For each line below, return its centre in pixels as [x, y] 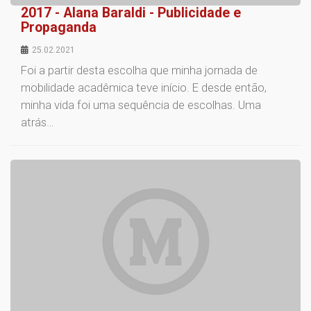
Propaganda [59, 27]
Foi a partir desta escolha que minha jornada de [139, 70]
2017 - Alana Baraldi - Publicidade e [131, 12]
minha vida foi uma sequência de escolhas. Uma [141, 104]
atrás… [37, 122]
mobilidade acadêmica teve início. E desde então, [144, 87]
